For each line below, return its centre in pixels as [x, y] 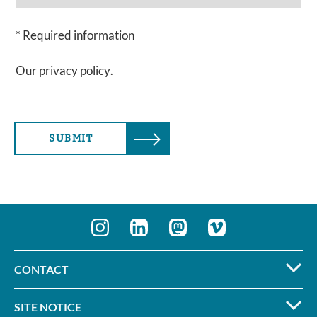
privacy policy [75, 70]
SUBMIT [71, 138]
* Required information [75, 35]
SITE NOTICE [48, 307]
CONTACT [41, 269]
